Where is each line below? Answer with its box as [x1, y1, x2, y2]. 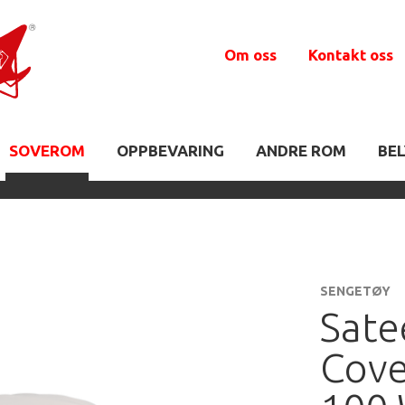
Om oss [224, 46, 277, 63]
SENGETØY [320, 284, 391, 299]
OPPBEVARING [117, 142, 224, 159]
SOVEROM [9, 142, 85, 159]
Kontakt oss [308, 46, 393, 63]
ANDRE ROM [256, 142, 346, 159]
